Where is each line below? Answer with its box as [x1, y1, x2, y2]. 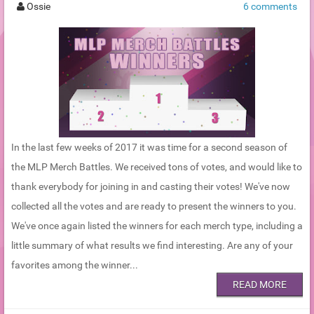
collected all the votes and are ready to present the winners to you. [11, 200, 296, 212]
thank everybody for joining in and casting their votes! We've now [11, 181, 290, 193]
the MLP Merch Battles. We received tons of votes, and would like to [11, 161, 302, 173]
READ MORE [233, 279, 287, 291]
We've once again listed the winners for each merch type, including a [11, 220, 303, 232]
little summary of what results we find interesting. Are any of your [11, 240, 293, 252]
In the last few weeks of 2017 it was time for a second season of [11, 142, 287, 153]
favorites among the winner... [11, 259, 138, 271]
